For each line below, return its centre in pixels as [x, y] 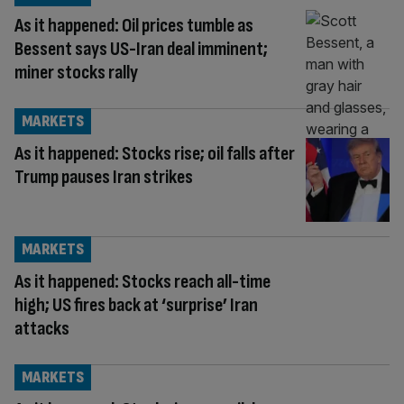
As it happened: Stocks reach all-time [142, 281]
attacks [42, 328]
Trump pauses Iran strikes [104, 177]
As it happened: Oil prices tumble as [134, 26]
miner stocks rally [76, 73]
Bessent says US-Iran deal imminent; [141, 49]
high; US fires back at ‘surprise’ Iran [136, 305]
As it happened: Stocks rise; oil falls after [155, 153]
